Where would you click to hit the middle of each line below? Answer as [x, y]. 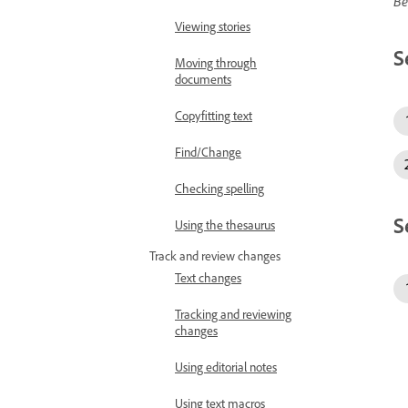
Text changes [208, 277]
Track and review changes [215, 255]
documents [203, 79]
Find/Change [208, 152]
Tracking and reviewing [233, 314]
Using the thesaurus [225, 224]
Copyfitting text [214, 115]
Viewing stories [213, 26]
